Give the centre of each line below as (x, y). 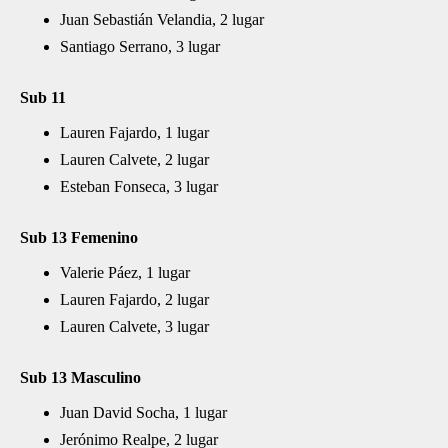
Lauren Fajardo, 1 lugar (134, 132)
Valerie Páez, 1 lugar (125, 272)
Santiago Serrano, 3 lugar (140, 46)
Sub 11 (43, 97)
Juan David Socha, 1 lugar (143, 412)
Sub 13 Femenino (79, 237)
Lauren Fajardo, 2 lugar (134, 299)
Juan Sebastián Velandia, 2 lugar (162, 19)
